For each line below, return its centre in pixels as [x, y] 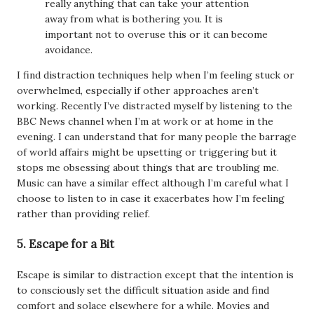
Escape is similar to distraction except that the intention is [155, 274]
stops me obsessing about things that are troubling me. [148, 168]
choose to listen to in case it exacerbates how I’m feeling [151, 198]
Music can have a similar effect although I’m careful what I [153, 183]
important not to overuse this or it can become [156, 34]
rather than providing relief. [83, 214]
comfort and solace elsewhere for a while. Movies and [143, 305]
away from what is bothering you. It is [134, 19]
